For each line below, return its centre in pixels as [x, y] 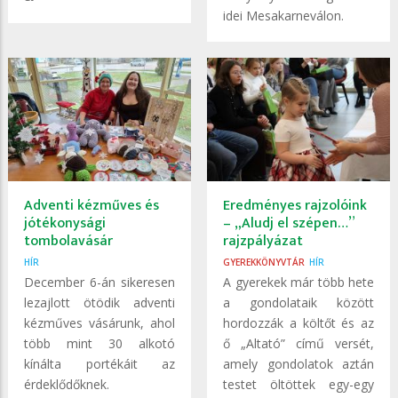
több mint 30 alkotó [99, 343]
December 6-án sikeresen [99, 282]
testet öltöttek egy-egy [298, 384]
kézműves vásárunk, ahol [99, 322]
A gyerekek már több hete [298, 282]
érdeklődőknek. [67, 384]
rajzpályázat [263, 241]
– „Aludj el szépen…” [289, 223]
